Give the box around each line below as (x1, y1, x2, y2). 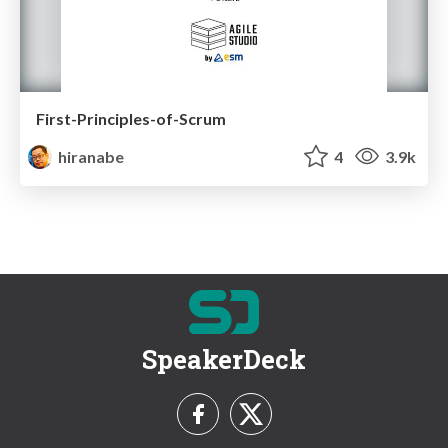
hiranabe (55, 146, 125, 166)
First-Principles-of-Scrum (36, 108, 226, 128)
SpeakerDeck (142, 342, 306, 377)
